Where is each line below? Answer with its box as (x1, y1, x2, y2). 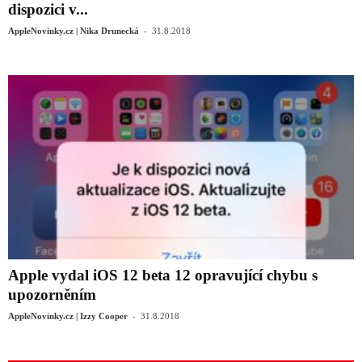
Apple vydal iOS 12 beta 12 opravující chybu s (8, 267, 318, 284)
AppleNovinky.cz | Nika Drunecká (8, 25, 139, 36)
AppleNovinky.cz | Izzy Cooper (8, 311, 128, 322)
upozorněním (8, 286, 96, 304)
